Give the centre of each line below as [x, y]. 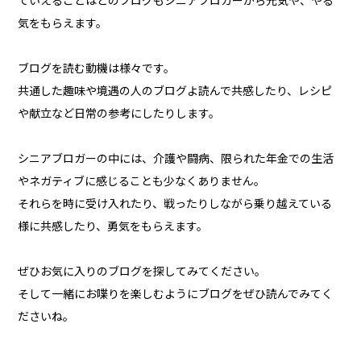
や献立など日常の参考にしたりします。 [119, 114]
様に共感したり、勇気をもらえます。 [113, 227]
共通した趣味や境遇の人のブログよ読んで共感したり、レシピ [175, 91]
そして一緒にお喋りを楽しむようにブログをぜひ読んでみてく [176, 295]
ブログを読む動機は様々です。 [97, 69]
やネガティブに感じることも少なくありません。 [142, 182]
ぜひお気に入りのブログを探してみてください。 [142, 272]
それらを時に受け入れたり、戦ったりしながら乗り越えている [175, 204]
